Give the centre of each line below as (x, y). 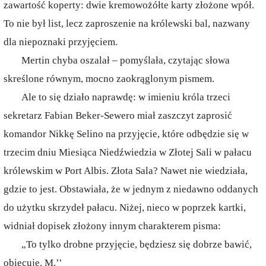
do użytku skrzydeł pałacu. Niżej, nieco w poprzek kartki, (125, 208)
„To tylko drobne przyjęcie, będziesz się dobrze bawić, (137, 244)
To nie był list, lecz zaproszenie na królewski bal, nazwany (127, 23)
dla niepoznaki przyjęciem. (61, 42)
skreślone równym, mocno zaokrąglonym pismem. (109, 79)
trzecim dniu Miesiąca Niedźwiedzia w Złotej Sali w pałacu (128, 152)
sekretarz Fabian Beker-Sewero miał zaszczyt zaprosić (118, 115)
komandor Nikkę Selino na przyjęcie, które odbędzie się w (126, 134)
